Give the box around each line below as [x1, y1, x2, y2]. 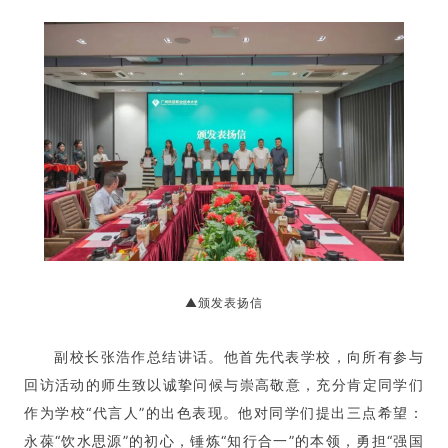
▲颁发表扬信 [185, 295, 263, 311]
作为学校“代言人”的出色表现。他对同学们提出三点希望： [24, 404, 424, 422]
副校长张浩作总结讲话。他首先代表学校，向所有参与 [54, 348, 424, 366]
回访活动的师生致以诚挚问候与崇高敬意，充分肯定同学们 [24, 376, 424, 394]
